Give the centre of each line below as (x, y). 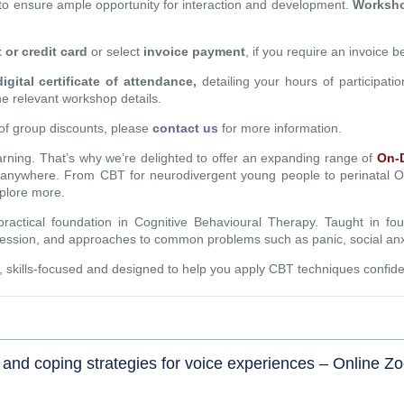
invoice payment (195, 51)
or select (118, 51)
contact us (186, 128)
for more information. (280, 128)
